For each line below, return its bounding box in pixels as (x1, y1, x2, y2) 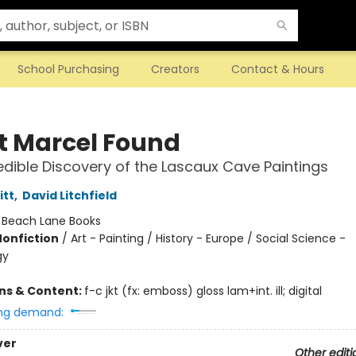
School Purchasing (17, 61, 119, 77)
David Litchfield (21, 188, 117, 203)
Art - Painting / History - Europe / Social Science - (70, 230, 346, 246)
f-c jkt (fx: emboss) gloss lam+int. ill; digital (83, 283, 322, 299)
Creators (151, 61, 199, 77)
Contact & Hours (231, 61, 324, 77)
